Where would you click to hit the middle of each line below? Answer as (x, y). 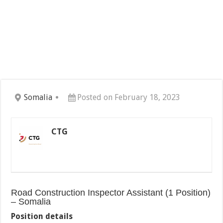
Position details (42, 217)
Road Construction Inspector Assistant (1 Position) (111, 193)
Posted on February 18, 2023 (129, 98)
